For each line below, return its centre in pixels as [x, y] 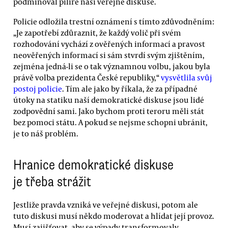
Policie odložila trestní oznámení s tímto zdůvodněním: [114, 22]
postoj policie [38, 89]
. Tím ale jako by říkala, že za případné [130, 89]
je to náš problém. [46, 134]
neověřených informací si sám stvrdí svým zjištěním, [109, 55]
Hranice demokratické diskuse [93, 165]
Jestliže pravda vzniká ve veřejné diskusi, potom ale [106, 205]
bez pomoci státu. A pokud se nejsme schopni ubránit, [110, 122]
